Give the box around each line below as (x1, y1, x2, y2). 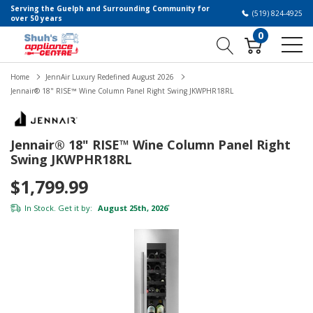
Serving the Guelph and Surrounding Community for (10, 3, 210, 13)
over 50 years (10, 13, 62, 23)
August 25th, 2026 (96, 202, 168, 213)
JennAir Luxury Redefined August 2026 (45, 72, 174, 82)
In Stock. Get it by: (24, 202, 92, 213)
